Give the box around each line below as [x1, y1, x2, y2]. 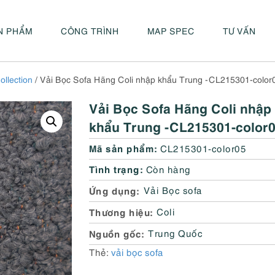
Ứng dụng [88, 184, 137, 196]
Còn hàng [145, 163, 191, 175]
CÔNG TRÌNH [61, 25, 119, 36]
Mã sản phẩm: [88, 141, 158, 154]
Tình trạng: [88, 162, 144, 175]
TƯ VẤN [223, 25, 256, 36]
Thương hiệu [88, 205, 150, 218]
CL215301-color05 [160, 142, 247, 154]
